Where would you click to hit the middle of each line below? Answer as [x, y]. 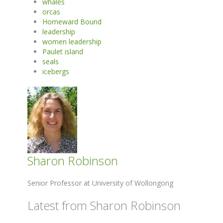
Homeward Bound [72, 22]
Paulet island [63, 52]
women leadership [72, 42]
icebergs [56, 72]
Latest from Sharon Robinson [104, 206]
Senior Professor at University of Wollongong [100, 183]
